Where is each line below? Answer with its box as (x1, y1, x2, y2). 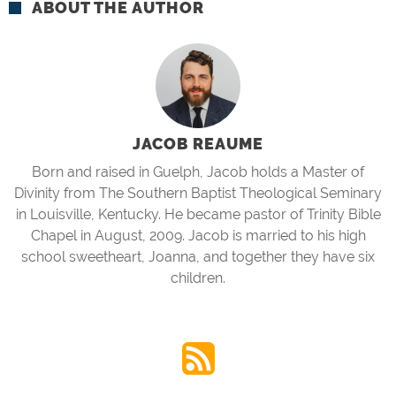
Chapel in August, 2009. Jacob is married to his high (30, 227, 366, 244)
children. (171, 270, 225, 286)
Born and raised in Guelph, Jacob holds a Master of (32, 164, 364, 180)
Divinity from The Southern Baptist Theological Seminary (14, 185, 382, 202)
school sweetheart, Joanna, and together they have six (21, 248, 375, 265)
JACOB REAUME (133, 134, 263, 153)
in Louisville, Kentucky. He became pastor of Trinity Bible (15, 206, 381, 223)
